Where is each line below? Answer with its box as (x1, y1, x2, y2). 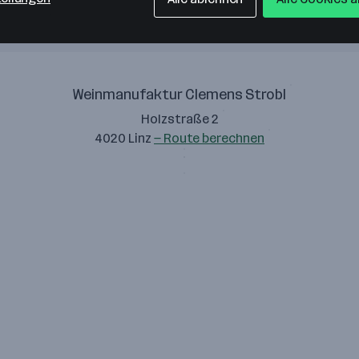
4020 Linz (95, 131, 154, 146)
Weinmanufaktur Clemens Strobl (73, 86, 286, 103)
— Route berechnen (154, 131, 264, 146)
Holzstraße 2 (140, 111, 219, 127)
